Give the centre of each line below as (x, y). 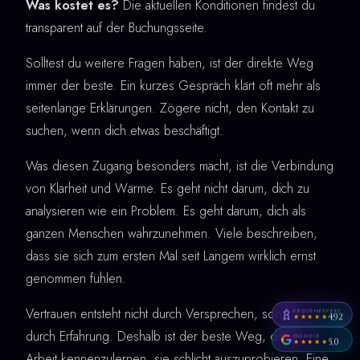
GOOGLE (307, 335)
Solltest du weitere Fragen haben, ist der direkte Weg (170, 63)
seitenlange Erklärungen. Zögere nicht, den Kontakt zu (170, 108)
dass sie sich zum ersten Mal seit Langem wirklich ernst (171, 256)
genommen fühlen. (76, 278)
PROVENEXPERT (317, 310)
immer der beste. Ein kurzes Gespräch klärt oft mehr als (173, 85)
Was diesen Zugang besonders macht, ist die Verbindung (180, 166)
